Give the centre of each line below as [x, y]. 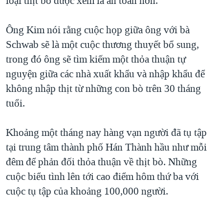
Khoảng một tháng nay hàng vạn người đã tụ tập [106, 132]
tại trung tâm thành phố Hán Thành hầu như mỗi [106, 147]
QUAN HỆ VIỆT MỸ [50, 12]
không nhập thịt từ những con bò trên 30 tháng [103, 88]
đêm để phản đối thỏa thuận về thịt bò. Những [101, 162]
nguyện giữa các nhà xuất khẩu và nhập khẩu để [105, 74]
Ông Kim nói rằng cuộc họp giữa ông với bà [98, 30]
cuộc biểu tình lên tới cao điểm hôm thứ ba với [102, 176]
